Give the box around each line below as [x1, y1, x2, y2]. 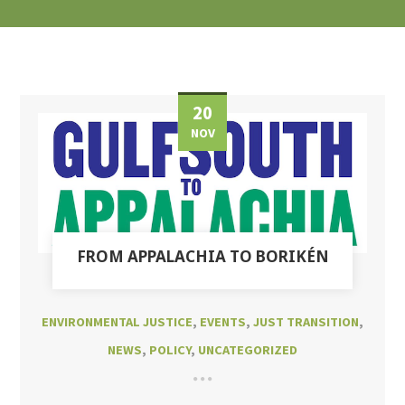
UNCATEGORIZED [198, 342, 297, 359]
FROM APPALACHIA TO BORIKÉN [76, 246, 329, 268]
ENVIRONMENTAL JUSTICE [42, 314, 193, 331]
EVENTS [200, 314, 246, 331]
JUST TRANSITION [253, 314, 359, 331]
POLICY [149, 342, 191, 359]
